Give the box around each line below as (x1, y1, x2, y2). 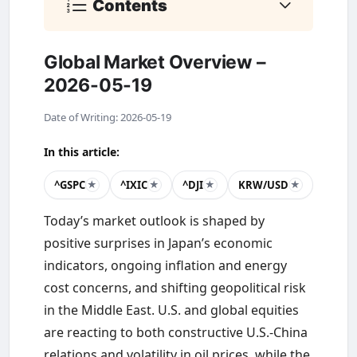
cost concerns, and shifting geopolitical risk (43, 278, 306, 296)
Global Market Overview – (43, 50, 266, 73)
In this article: (43, 144, 120, 160)
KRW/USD (237, 177, 288, 192)
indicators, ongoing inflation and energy (43, 256, 287, 274)
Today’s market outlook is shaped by (43, 211, 265, 229)
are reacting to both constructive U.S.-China (43, 323, 308, 341)
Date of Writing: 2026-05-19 (43, 110, 171, 125)
